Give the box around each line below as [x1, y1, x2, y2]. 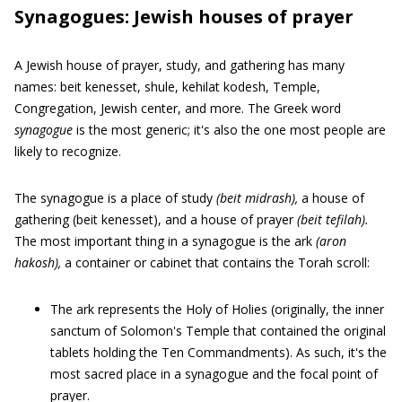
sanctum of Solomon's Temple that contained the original [50, 322, 386, 339]
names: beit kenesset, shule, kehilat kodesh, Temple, [14, 78, 320, 95]
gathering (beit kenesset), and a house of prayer [14, 211, 297, 228]
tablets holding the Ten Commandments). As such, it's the [50, 344, 387, 361]
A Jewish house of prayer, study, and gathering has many [14, 57, 345, 74]
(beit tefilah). [297, 211, 369, 228]
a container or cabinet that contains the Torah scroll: [61, 254, 370, 271]
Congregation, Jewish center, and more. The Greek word [14, 100, 341, 117]
